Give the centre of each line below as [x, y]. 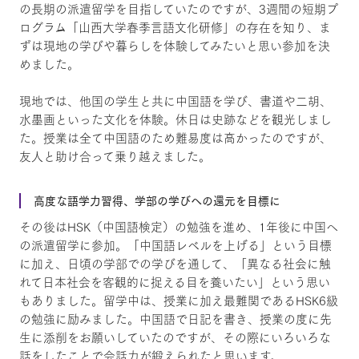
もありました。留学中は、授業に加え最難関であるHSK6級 [178, 300]
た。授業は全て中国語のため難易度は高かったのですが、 [175, 137]
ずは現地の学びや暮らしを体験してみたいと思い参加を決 [174, 45]
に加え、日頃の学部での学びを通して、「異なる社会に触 [175, 263]
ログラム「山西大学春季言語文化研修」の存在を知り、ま [175, 26]
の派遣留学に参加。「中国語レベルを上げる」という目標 [175, 244]
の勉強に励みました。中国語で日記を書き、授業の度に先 [175, 318]
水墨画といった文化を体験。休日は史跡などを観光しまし [175, 119]
